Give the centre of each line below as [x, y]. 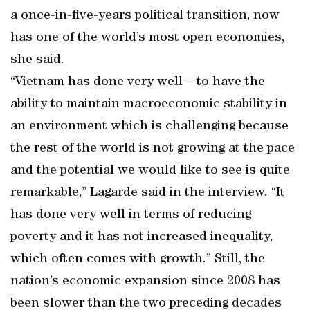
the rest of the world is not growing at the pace [153, 149]
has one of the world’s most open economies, [147, 38]
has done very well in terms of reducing [131, 215]
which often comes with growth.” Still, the [138, 259]
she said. [37, 60]
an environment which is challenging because [149, 127]
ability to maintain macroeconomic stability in [149, 104]
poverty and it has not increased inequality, [142, 237]
